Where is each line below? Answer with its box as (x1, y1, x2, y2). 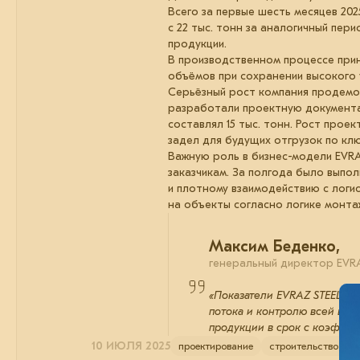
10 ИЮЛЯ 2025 (92, 338, 170, 353)
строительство (269, 340, 338, 353)
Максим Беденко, (208, 237, 340, 256)
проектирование (178, 340, 253, 353)
